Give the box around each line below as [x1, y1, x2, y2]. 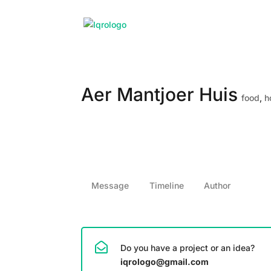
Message [91, 180, 129, 191]
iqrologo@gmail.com [120, 256, 209, 267]
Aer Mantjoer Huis [81, 83, 238, 105]
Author [204, 180, 231, 191]
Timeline [149, 180, 184, 191]
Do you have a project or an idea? [120, 243, 255, 253]
